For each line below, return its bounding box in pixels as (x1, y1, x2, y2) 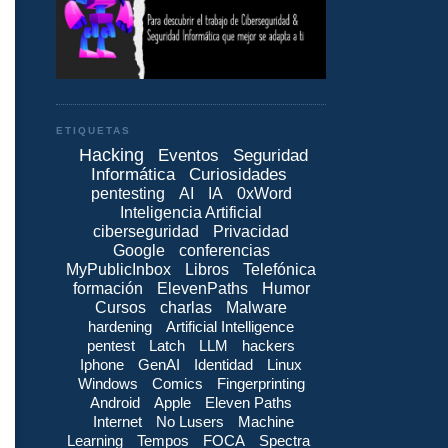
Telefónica (243, 260, 316, 278)
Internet (93, 412, 142, 430)
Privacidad (213, 222, 289, 240)
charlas (160, 298, 212, 316)
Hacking (79, 144, 144, 165)
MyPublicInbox (66, 260, 171, 278)
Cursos (95, 298, 146, 316)
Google (112, 241, 165, 259)
